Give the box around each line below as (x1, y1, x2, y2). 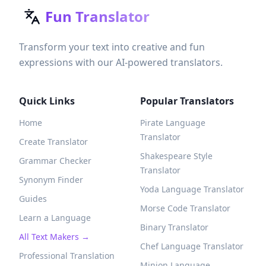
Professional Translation (19, 250, 115, 261)
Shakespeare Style (140, 150, 213, 161)
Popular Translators (140, 94, 234, 107)
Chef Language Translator (140, 240, 243, 252)
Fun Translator (45, 7, 150, 26)
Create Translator (19, 136, 88, 147)
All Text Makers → (19, 231, 90, 242)
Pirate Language (140, 117, 205, 128)
